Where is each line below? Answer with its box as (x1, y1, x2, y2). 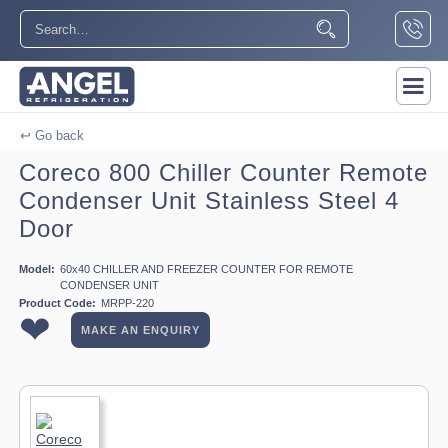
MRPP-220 (101, 296, 154, 309)
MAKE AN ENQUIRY (81, 323, 200, 336)
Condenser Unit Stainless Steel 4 (19, 186, 399, 214)
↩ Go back (20, 127, 84, 143)
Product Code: (19, 296, 96, 309)
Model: (19, 262, 55, 275)
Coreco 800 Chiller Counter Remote (19, 158, 428, 186)
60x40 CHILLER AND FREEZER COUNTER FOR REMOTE (60, 262, 353, 275)
